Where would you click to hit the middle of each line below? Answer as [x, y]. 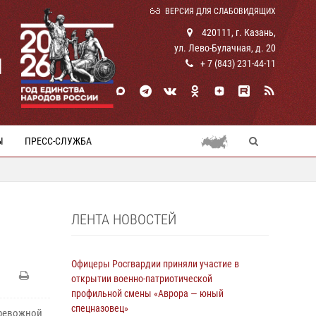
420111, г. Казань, [238, 32]
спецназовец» [100, 308]
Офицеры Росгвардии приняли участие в [155, 264]
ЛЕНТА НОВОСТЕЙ [124, 219]
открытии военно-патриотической [142, 279]
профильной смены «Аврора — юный [147, 293]
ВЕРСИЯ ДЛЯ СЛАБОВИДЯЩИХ [220, 11]
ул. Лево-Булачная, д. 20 [225, 48]
